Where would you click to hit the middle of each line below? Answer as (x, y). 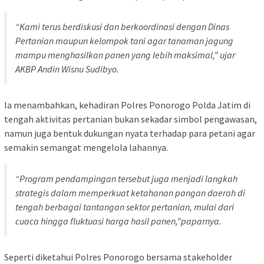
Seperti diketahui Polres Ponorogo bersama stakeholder (118, 257)
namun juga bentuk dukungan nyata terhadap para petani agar (130, 133)
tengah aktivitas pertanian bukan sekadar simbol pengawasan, (131, 119)
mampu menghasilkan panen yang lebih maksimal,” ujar (125, 55)
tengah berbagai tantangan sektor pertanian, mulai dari (125, 207)
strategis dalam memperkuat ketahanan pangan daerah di (130, 192)
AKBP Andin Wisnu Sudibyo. (67, 69)
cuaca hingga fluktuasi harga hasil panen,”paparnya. (118, 221)
